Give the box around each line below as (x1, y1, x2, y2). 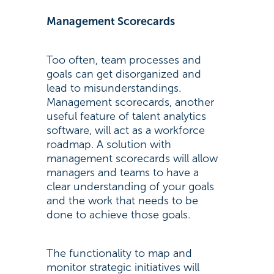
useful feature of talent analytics (46, 109, 206, 123)
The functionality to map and (46, 246, 192, 260)
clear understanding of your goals (46, 180, 214, 193)
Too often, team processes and (46, 53, 201, 67)
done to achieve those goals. (46, 208, 193, 221)
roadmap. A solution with (46, 138, 171, 151)
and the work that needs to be (46, 194, 198, 207)
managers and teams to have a (46, 166, 199, 179)
